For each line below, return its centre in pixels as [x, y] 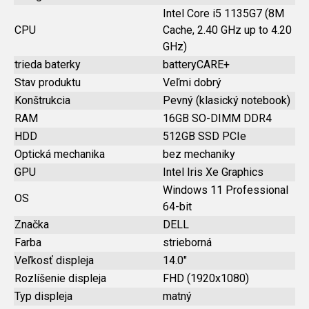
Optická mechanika [60, 154]
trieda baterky [48, 64]
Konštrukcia [42, 100]
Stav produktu [48, 82]
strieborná [187, 242]
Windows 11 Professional [226, 190]
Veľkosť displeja [54, 260]
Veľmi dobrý [192, 82]
